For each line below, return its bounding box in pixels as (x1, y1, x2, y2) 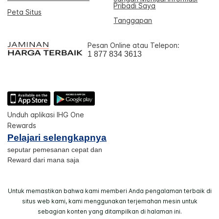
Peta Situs (7, 8, 42, 17)
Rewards (7, 121, 36, 130)
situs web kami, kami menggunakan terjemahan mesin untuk (22, 197, 197, 205)
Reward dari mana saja (7, 156, 79, 164)
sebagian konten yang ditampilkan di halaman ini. (37, 208, 182, 216)
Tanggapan (113, 16, 153, 24)
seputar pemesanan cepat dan (7, 146, 102, 154)
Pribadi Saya (113, 1, 156, 10)
